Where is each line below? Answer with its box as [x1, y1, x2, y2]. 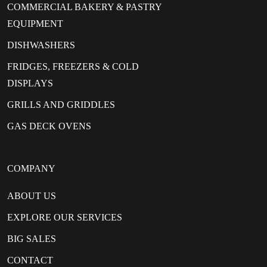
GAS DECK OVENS [7, 121, 91, 132]
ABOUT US [7, 191, 56, 201]
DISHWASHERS [7, 40, 75, 51]
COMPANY [7, 163, 55, 174]
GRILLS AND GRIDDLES [7, 100, 115, 110]
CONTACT [7, 255, 53, 266]
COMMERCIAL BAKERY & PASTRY [7, 2, 162, 13]
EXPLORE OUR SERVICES [7, 212, 122, 223]
